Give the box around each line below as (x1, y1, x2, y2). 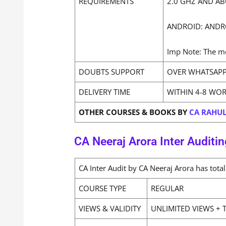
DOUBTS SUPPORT (79, 66, 144, 77)
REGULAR (151, 183, 184, 193)
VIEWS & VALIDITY (79, 203, 141, 213)
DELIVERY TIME (79, 86, 130, 97)
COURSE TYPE (79, 183, 126, 193)
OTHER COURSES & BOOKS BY (79, 106, 187, 117)
